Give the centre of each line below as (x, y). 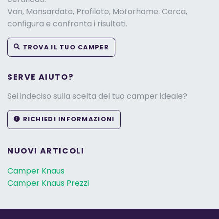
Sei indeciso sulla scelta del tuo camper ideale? (97, 96)
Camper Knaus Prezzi (48, 183)
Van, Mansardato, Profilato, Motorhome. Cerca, (97, 11)
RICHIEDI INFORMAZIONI (68, 119)
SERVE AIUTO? (41, 77)
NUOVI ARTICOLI (46, 151)
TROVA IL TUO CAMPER (65, 47)
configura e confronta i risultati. (67, 23)
